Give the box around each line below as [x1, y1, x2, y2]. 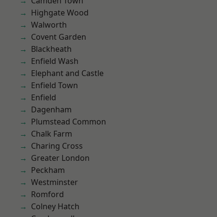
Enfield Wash [31, 56, 78, 66]
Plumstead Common [31, 116, 106, 127]
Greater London [31, 153, 90, 163]
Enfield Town [31, 80, 78, 91]
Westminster [31, 177, 78, 187]
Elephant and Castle [31, 68, 104, 78]
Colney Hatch [31, 201, 79, 212]
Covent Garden [31, 31, 86, 42]
